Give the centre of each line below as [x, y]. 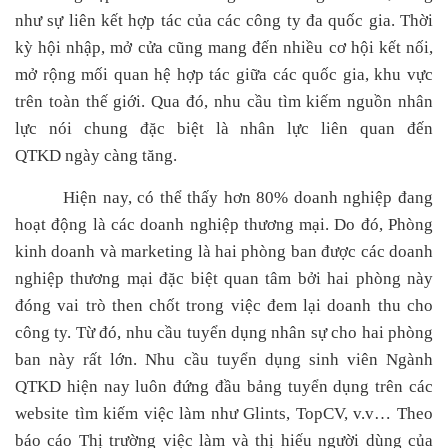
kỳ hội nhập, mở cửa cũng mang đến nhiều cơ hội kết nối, [224, 47]
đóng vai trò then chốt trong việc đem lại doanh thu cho [224, 305]
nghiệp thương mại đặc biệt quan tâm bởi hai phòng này [224, 278]
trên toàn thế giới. [80, 101]
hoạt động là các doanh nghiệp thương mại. [175, 224]
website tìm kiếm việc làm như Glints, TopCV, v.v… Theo [224, 413]
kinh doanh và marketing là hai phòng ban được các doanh [224, 251]
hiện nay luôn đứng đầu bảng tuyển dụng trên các [247, 386]
